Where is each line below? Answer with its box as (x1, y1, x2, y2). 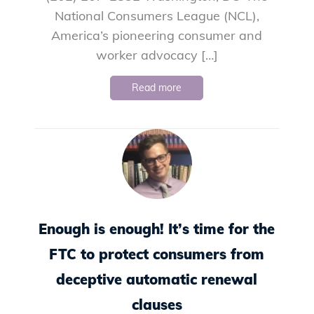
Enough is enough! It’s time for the (39, 219, 275, 238)
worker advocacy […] (95, 46, 218, 63)
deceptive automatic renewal (56, 270, 258, 288)
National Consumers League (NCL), (54, 7, 259, 24)
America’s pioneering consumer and (51, 27, 263, 43)
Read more (132, 81, 182, 94)
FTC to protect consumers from (49, 245, 265, 263)
